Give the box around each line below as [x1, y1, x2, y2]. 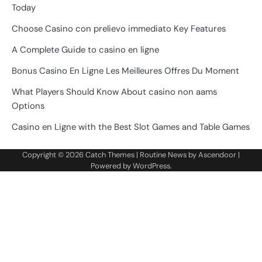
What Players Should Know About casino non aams [12, 85, 217, 98]
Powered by [90, 160, 133, 171]
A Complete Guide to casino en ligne [12, 43, 159, 56]
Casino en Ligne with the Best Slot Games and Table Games [12, 120, 250, 133]
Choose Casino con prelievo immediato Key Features [12, 22, 226, 35]
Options [12, 99, 44, 112]
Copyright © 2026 [22, 149, 85, 160]
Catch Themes [85, 149, 135, 160]
